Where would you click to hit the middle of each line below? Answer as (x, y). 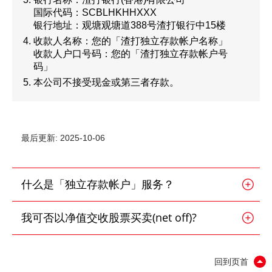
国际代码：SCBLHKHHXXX (95, 12)
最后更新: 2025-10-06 (63, 138)
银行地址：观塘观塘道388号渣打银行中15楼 (130, 25)
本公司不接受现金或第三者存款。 (106, 82)
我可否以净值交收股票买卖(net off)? (109, 219)
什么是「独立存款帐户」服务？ (98, 185)
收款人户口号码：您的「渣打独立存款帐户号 (131, 54)
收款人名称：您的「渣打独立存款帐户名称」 (131, 41)
